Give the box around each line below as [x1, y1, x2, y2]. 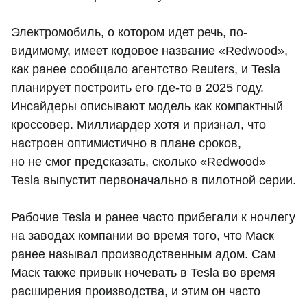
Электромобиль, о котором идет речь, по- [11, 25, 247, 39]
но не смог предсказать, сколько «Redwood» [11, 154, 266, 169]
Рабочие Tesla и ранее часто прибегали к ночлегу [11, 210, 295, 224]
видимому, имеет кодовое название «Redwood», [11, 43, 288, 58]
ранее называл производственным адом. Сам [11, 247, 275, 261]
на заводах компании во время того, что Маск [11, 228, 274, 243]
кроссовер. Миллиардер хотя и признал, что [11, 117, 266, 132]
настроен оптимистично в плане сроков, [11, 136, 241, 150]
